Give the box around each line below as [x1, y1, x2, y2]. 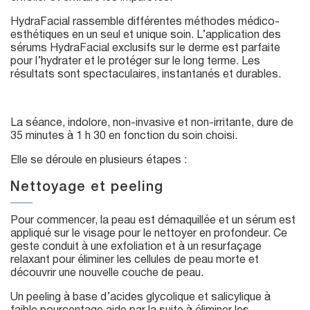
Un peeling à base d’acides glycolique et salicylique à [10, 292, 271, 302]
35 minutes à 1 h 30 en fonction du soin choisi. [10, 131, 237, 141]
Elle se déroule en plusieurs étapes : [10, 155, 187, 165]
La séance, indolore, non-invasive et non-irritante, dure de [10, 118, 293, 128]
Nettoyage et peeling [10, 181, 163, 194]
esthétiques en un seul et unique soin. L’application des [10, 30, 281, 40]
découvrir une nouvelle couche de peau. [10, 268, 203, 278]
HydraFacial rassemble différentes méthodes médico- [10, 17, 280, 27]
